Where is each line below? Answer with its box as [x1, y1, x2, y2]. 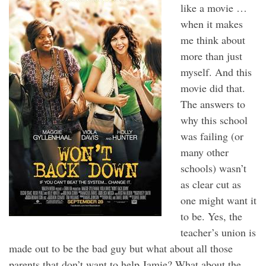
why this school [180, 112, 248, 127]
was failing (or [180, 128, 243, 143]
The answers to [180, 96, 245, 111]
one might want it [180, 192, 256, 207]
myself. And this [180, 64, 252, 79]
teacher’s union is [180, 224, 256, 239]
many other [180, 144, 229, 159]
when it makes [180, 16, 243, 31]
